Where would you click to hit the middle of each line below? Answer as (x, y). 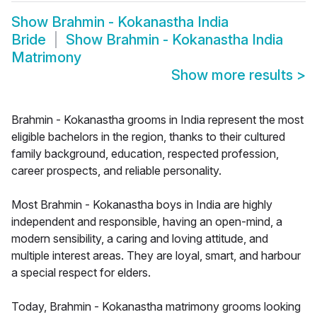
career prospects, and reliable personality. (116, 171)
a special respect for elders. (81, 273)
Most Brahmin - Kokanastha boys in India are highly (142, 205)
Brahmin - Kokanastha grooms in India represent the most (157, 120)
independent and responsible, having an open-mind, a (147, 222)
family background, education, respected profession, (145, 154)
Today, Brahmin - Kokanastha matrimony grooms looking (156, 307)
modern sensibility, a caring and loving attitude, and (140, 239)
